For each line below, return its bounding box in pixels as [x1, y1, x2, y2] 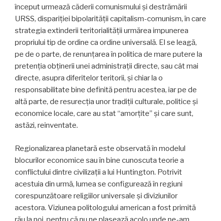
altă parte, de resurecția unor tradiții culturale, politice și [15, 97, 198, 107]
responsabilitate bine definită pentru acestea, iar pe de [15, 85, 197, 95]
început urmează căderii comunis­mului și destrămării [15, 2, 187, 12]
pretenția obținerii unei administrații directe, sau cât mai [15, 62, 198, 71]
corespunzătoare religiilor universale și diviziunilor [15, 191, 178, 200]
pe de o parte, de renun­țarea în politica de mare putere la [15, 50, 202, 59]
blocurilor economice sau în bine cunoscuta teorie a [15, 155, 184, 165]
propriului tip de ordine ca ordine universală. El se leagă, [15, 38, 197, 47]
